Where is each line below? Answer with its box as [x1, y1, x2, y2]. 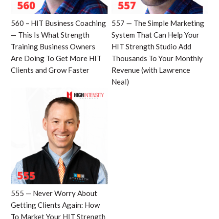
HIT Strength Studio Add [111, 42, 192, 51]
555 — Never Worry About [10, 188, 97, 197]
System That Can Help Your [111, 30, 200, 39]
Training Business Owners [10, 42, 95, 51]
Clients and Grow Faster [10, 65, 89, 74]
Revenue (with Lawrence [111, 65, 191, 74]
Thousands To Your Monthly [111, 53, 203, 63]
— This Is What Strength [10, 30, 89, 39]
